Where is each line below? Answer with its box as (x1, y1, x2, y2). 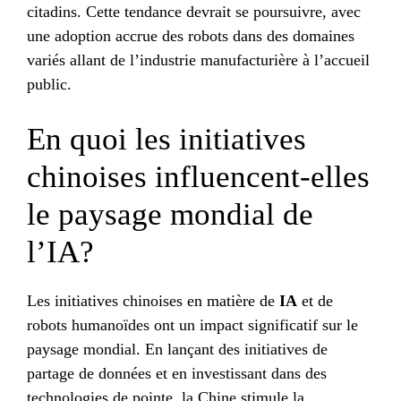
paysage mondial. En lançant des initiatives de (27, 340, 328, 359)
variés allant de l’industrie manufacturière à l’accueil (27, 51, 370, 70)
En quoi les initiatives (27, 122, 306, 158)
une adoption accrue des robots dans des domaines (27, 27, 354, 46)
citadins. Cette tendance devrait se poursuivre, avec (27, 3, 361, 21)
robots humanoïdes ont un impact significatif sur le (27, 316, 358, 335)
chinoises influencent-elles (27, 159, 370, 195)
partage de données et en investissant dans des (27, 364, 327, 383)
